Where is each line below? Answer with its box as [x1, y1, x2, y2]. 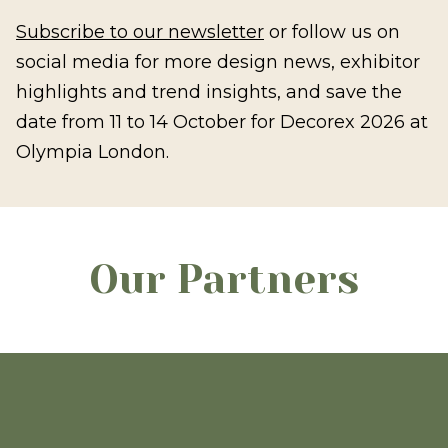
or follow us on [264, 21, 400, 43]
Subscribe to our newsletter [16, 21, 264, 43]
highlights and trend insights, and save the [16, 81, 402, 103]
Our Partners [89, 256, 359, 303]
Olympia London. [16, 141, 169, 163]
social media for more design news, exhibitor [16, 51, 420, 73]
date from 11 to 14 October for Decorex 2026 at [16, 111, 428, 133]
